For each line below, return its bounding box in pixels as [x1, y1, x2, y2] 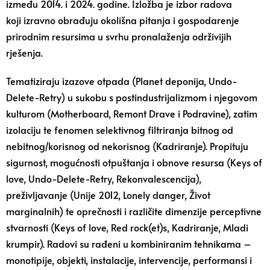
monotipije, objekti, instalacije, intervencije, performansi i [6, 253, 252, 266]
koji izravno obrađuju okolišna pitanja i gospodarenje [6, 13, 239, 27]
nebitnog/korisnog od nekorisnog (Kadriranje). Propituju [6, 139, 248, 152]
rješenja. [6, 46, 43, 59]
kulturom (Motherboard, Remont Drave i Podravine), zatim [6, 107, 257, 120]
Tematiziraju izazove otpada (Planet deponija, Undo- [6, 74, 237, 87]
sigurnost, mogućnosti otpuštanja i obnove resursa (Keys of [6, 155, 262, 169]
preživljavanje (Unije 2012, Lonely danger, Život [6, 188, 210, 201]
